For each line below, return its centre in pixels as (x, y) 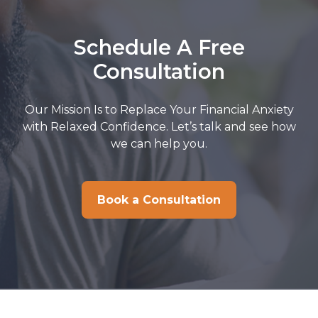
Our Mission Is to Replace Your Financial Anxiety (159, 110)
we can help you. (159, 144)
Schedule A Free (159, 47)
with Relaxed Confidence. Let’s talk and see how (159, 127)
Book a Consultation (159, 200)
